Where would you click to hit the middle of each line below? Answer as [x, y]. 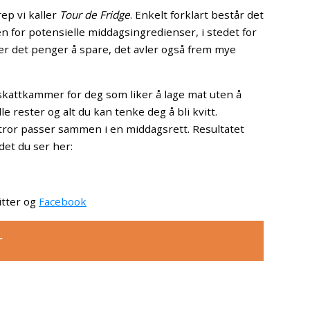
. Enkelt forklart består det [197, 14]
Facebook [63, 202]
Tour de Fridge [95, 14]
